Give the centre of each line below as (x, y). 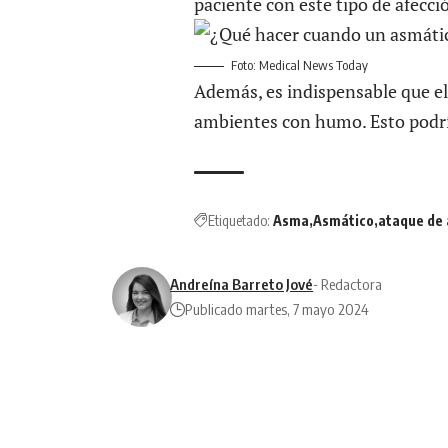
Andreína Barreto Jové (242, 283)
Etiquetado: (239, 220)
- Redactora (348, 283)
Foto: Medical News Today (299, 64)
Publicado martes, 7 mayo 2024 (277, 308)
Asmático (343, 220)
